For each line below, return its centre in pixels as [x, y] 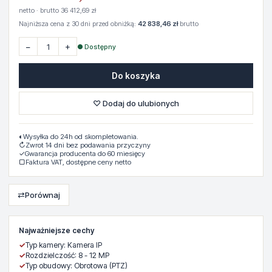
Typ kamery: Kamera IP [64, 245]
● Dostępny [97, 46]
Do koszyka [136, 76]
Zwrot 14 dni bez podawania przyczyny [88, 145]
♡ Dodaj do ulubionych [136, 103]
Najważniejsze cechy [56, 230]
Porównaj [42, 195]
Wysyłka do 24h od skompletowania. [81, 137]
